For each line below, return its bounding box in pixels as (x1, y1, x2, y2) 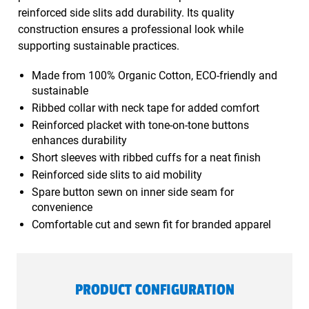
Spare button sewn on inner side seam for (31, 186, 234, 199)
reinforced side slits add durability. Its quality (17, 6, 235, 19)
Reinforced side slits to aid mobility (31, 168, 202, 181)
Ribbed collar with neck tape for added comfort (31, 101, 259, 114)
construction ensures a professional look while (17, 23, 243, 36)
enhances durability (31, 134, 127, 147)
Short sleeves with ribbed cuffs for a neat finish (31, 151, 261, 164)
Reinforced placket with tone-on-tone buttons (31, 119, 249, 132)
